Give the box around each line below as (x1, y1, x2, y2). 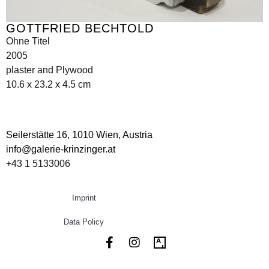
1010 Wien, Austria (72, 130, 153, 141)
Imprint (71, 193, 96, 202)
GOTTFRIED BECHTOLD (6, 22, 154, 35)
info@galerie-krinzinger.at (6, 144, 115, 155)
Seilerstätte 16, (6, 130, 72, 141)
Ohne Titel (6, 36, 50, 47)
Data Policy (64, 217, 104, 226)
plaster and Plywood (6, 65, 93, 76)
